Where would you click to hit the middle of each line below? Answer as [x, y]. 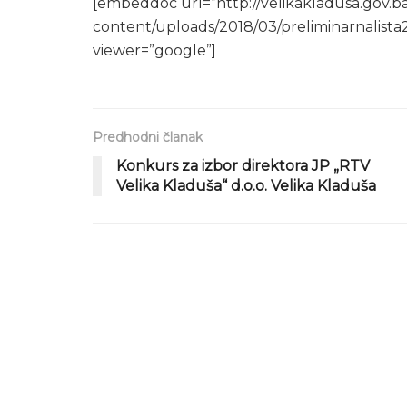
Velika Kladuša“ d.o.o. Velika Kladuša [246, 185]
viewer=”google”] [154, 50]
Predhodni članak [148, 137]
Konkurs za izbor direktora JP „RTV [243, 165]
